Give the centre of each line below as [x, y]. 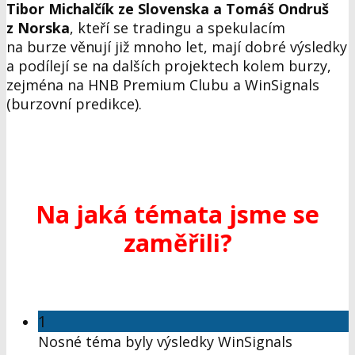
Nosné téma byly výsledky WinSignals [165, 342]
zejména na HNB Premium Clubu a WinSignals [163, 85]
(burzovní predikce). [74, 104]
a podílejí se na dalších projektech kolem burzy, [169, 66]
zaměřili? [177, 242]
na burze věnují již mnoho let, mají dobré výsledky [177, 47]
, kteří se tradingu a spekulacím [177, 28]
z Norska [38, 28]
